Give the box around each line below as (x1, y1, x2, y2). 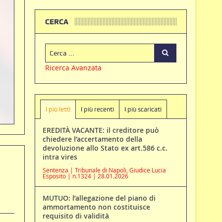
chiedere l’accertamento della (42, 134, 142, 144)
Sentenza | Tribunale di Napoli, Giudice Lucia (42, 166, 166, 174)
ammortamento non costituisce (42, 202, 150, 212)
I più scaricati (124, 106, 162, 113)
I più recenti (80, 106, 114, 113)
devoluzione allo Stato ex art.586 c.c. (42, 143, 167, 153)
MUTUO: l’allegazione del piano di (42, 193, 156, 203)
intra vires (42, 152, 77, 162)
